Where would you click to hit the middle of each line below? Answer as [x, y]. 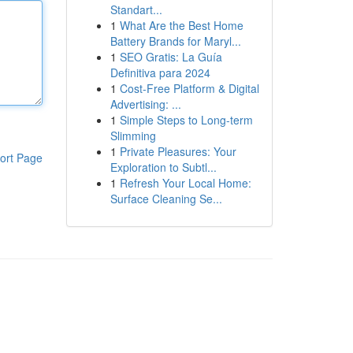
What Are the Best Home [181, 25]
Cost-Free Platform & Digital [189, 88]
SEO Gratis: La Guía [171, 57]
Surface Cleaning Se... [166, 199]
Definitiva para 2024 [160, 72]
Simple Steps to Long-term [186, 120]
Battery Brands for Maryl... [175, 41]
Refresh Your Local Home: [185, 183]
